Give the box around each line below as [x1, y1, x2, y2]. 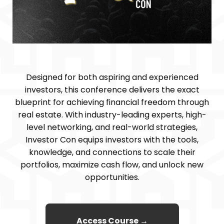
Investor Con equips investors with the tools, [25, 133, 198, 145]
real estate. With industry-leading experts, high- [17, 108, 206, 120]
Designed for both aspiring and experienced [25, 71, 198, 83]
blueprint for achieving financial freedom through [15, 96, 209, 108]
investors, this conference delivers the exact [24, 83, 199, 95]
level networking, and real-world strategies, [26, 121, 197, 133]
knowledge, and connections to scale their [28, 146, 195, 158]
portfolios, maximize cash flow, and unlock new [20, 158, 203, 170]
